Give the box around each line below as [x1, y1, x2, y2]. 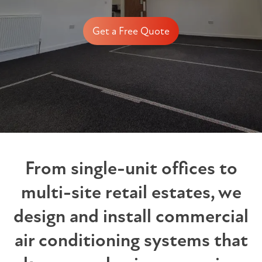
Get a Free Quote [92, 25, 170, 37]
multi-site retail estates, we [20, 181, 242, 204]
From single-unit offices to [25, 157, 237, 180]
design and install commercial [13, 205, 249, 227]
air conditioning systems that [14, 229, 248, 251]
